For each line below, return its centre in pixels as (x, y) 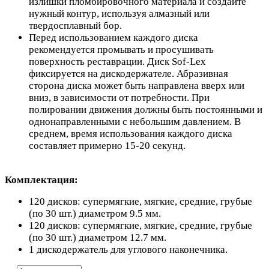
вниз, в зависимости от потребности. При (119, 98)
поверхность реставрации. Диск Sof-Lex (117, 62)
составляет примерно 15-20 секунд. (107, 146)
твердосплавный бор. (75, 26)
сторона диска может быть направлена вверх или (137, 86)
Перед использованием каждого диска (113, 38)
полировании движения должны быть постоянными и (146, 110)
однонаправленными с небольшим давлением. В (135, 122)
